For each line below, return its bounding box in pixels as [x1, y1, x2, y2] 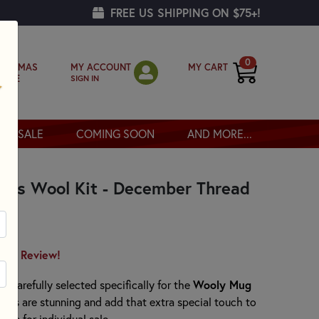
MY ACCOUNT [70, 61, 131, 73]
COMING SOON [75, 126, 155, 141]
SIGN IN [70, 72, 99, 83]
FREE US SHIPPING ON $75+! [107, 5, 261, 20]
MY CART [188, 61, 228, 73]
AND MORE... [187, 126, 252, 141]
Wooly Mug [193, 276, 251, 292]
